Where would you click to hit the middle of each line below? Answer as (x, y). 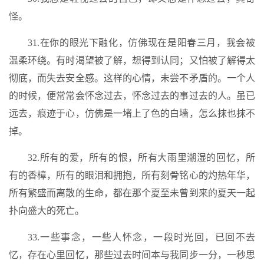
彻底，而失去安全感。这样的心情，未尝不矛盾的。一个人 (132, 78)
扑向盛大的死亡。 (47, 211)
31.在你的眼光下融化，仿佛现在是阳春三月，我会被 (141, 43)
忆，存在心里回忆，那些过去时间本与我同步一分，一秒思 (132, 255)
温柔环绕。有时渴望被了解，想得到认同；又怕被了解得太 (132, 60)
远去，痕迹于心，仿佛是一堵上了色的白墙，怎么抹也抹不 (132, 113)
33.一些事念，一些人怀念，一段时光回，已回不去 (141, 237)
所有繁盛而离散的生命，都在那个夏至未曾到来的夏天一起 (132, 193)
